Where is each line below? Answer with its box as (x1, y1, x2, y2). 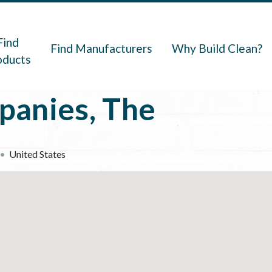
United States (9, 148, 66, 160)
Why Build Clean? (172, 41, 263, 55)
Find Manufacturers (50, 41, 153, 55)
